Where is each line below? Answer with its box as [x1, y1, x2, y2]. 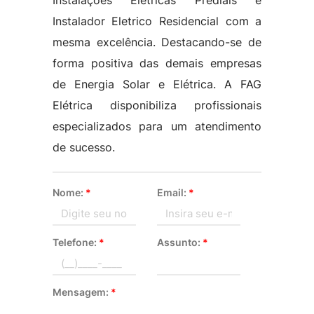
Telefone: [52, 236, 99, 248]
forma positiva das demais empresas [52, 56, 262, 70]
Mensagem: [52, 286, 111, 298]
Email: [156, 186, 189, 198]
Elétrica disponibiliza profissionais [52, 98, 262, 112]
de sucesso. [52, 140, 115, 154]
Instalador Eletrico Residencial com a [52, 14, 262, 28]
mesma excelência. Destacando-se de [52, 35, 262, 49]
